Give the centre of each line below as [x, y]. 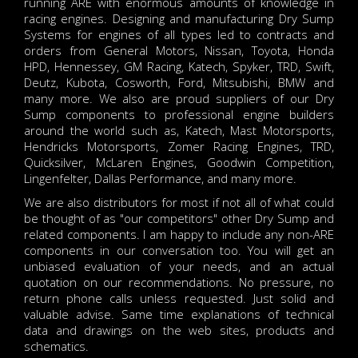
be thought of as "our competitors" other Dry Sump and [179, 218]
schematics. [56, 346]
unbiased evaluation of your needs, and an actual [179, 266]
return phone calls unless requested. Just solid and [179, 298]
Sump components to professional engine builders [179, 114]
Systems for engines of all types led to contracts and [179, 34]
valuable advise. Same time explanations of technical [179, 314]
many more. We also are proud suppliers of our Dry [179, 98]
